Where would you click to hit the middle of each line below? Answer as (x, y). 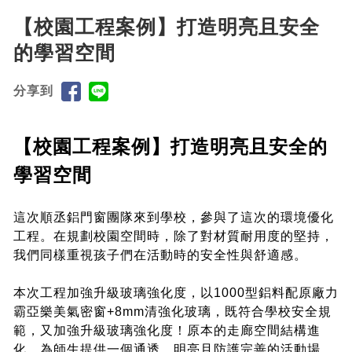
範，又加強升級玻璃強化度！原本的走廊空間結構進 (167, 331)
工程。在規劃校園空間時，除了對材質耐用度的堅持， (174, 236)
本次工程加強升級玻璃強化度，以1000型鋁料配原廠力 (176, 293)
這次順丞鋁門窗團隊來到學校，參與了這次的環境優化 (174, 218)
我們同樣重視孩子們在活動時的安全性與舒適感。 (160, 255)
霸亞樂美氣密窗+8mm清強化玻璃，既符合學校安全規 (172, 312)
